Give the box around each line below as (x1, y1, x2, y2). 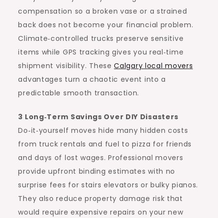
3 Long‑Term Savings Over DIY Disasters (18, 112, 179, 122)
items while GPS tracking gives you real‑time (18, 47, 184, 57)
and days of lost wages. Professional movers (18, 153, 183, 163)
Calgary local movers (114, 61, 193, 71)
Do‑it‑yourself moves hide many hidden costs (18, 126, 188, 135)
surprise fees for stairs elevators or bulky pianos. (18, 180, 199, 190)
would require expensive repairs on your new (18, 207, 183, 217)
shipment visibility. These (18, 61, 114, 71)
